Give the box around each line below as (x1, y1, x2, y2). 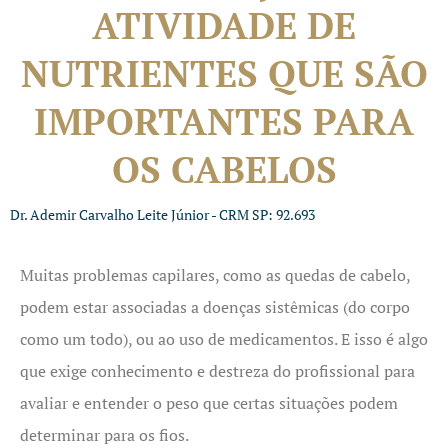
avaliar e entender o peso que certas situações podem (20, 392, 398, 414)
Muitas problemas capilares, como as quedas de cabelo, (20, 264, 410, 286)
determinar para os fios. (20, 424, 189, 446)
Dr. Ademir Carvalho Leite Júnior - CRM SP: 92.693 (10, 205, 315, 224)
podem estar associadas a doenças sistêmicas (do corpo (20, 296, 410, 318)
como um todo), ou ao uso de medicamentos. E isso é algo (20, 328, 428, 350)
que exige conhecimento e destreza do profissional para (20, 360, 415, 382)
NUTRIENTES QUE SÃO (20, 49, 428, 98)
